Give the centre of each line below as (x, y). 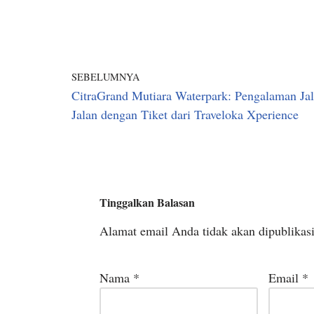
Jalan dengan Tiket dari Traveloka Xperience (185, 114)
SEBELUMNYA (105, 77)
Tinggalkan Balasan (147, 202)
